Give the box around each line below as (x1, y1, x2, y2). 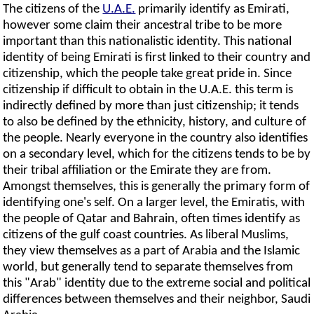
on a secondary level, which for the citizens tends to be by (3, 148, 311, 162)
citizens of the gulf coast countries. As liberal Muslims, (3, 228, 289, 243)
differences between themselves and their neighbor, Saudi (3, 293, 311, 307)
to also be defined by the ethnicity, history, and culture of (3, 116, 307, 130)
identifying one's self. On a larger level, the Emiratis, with (3, 196, 306, 210)
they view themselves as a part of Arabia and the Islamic (3, 245, 301, 259)
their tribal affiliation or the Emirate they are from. (3, 164, 272, 178)
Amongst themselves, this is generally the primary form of (3, 180, 310, 194)
